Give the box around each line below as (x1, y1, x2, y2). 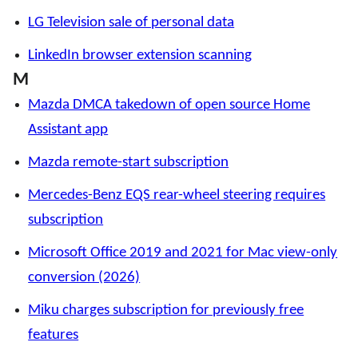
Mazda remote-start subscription (28, 155, 229, 171)
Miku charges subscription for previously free (28, 303, 304, 319)
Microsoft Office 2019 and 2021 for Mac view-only (28, 245, 338, 261)
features (28, 328, 79, 344)
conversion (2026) (28, 270, 141, 286)
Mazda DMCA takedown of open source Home (28, 97, 311, 113)
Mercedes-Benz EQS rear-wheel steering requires (28, 188, 326, 204)
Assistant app (28, 122, 109, 138)
